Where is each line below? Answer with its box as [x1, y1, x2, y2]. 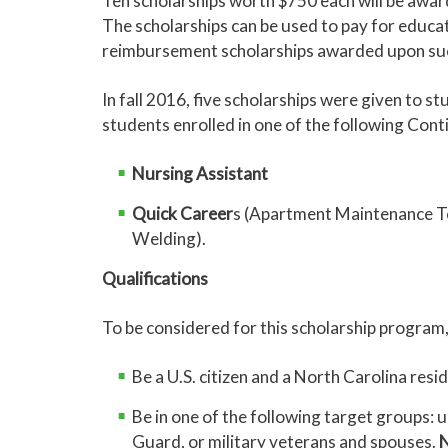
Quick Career [132, 203, 233, 224]
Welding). [132, 228, 206, 249]
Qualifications [102, 268, 208, 289]
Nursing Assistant [132, 163, 268, 184]
